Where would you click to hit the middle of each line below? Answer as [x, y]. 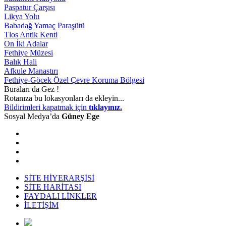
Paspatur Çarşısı [30, 7]
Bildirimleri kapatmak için [46, 107]
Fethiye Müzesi [29, 52]
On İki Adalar [26, 43]
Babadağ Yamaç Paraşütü [44, 25]
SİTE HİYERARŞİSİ [59, 178]
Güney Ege [80, 116]
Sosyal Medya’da [33, 116]
